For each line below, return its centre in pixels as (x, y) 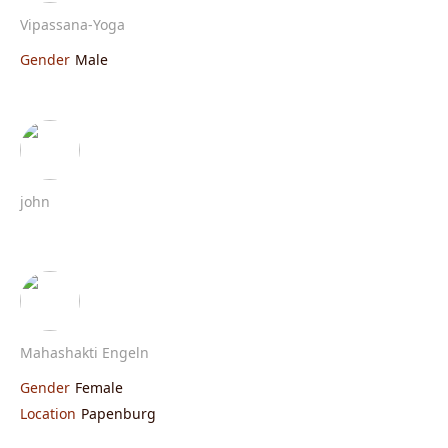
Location (48, 413)
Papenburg (118, 413)
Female (99, 387)
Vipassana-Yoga (72, 24)
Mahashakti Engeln (84, 352)
